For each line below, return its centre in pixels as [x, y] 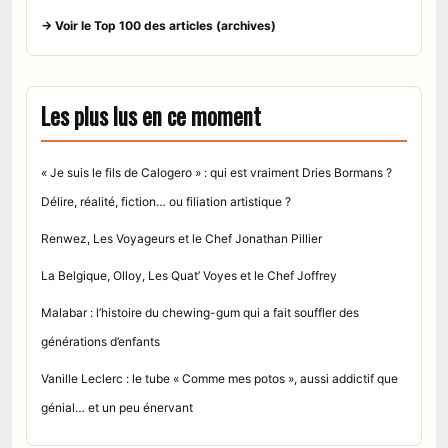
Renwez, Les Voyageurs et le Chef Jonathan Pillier [181, 238]
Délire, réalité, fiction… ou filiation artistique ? [166, 201]
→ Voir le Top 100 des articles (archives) [158, 25]
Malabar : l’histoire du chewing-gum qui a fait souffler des [200, 312]
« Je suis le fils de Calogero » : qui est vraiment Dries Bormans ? [216, 172]
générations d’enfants [100, 341]
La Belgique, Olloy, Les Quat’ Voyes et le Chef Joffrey [189, 275]
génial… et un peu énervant [117, 407]
